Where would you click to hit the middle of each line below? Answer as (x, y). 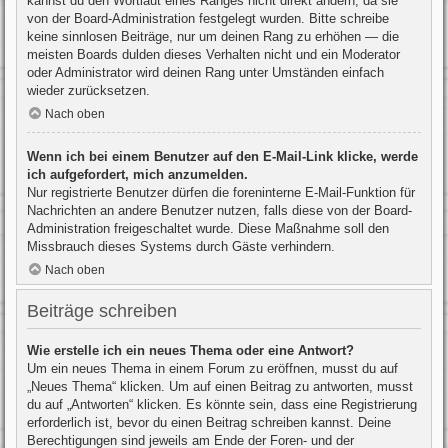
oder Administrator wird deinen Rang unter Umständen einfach (205, 72)
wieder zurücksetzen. (88, 90)
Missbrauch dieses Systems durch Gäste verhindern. (181, 246)
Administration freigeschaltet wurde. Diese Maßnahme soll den (208, 228)
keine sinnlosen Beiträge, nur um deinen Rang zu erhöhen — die (213, 36)
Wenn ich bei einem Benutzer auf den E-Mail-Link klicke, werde (222, 156)
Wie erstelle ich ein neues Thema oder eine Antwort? (190, 350)
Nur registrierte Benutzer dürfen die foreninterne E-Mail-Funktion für (221, 192)
